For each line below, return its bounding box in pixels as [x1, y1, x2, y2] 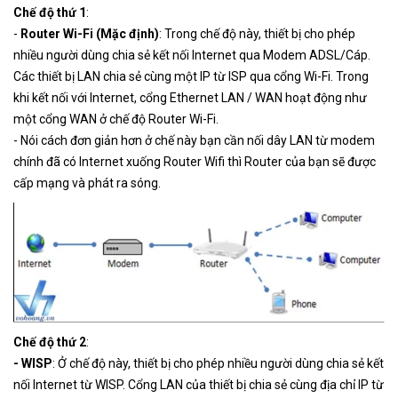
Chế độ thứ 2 [13, 335, 86, 350]
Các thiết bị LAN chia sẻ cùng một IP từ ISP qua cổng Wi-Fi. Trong [13, 68, 369, 84]
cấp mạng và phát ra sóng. [13, 175, 161, 190]
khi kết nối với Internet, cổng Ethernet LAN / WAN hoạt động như [13, 90, 367, 105]
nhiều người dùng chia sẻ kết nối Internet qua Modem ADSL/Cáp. [13, 47, 370, 62]
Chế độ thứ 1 [13, 4, 86, 20]
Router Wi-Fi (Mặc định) [20, 26, 159, 41]
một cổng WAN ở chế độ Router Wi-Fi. [13, 111, 219, 126]
